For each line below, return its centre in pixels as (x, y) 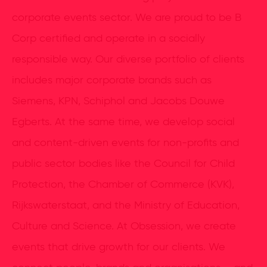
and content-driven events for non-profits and (125, 143)
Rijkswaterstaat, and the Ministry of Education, (126, 206)
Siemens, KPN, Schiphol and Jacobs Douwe (118, 101)
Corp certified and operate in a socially (108, 39)
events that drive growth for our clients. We (119, 247)
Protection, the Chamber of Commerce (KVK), (123, 185)
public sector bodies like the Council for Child (123, 164)
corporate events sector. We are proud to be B (127, 18)
